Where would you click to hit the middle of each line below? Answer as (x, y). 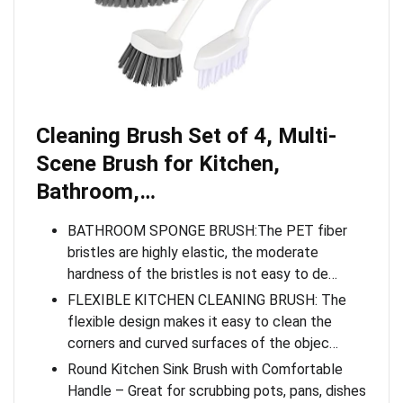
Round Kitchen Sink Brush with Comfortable (205, 370)
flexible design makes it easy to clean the (200, 322)
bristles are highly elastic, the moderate (193, 253)
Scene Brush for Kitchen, (158, 164)
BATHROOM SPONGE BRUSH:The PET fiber (207, 231)
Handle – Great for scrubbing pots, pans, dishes (217, 391)
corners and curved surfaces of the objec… (203, 344)
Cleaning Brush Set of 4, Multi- (186, 136)
